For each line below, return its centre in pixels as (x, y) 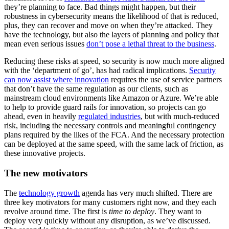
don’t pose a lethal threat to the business (150, 44)
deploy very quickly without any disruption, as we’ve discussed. (107, 220)
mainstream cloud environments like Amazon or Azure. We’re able (111, 98)
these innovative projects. (46, 153)
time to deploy (132, 211)
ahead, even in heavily (41, 117)
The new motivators (46, 173)
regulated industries (109, 117)
